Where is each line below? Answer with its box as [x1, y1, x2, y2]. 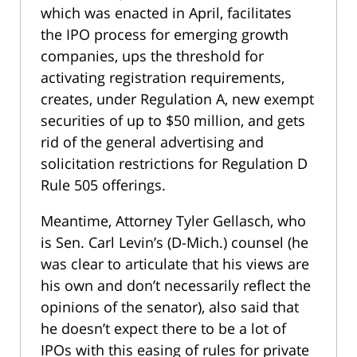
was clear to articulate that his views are [41, 253, 309, 273]
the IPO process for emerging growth [41, 24, 288, 44]
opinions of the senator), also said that [41, 296, 299, 316]
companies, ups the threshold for [41, 45, 264, 65]
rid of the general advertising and [41, 131, 264, 151]
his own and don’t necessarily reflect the [41, 275, 311, 295]
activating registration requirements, [41, 67, 284, 87]
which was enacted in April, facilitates [41, 2, 292, 22]
